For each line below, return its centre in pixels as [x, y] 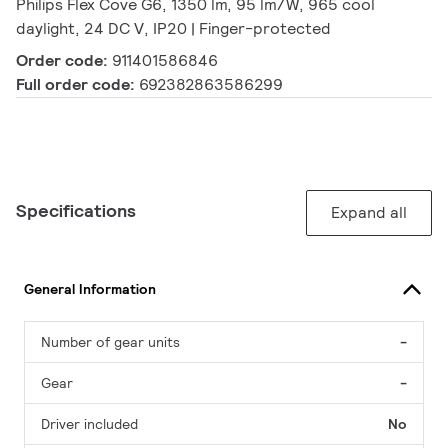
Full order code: [77, 85]
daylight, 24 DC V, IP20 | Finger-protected [173, 29]
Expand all [369, 213]
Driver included [89, 424]
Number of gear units [110, 342]
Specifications [76, 211]
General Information [90, 288]
